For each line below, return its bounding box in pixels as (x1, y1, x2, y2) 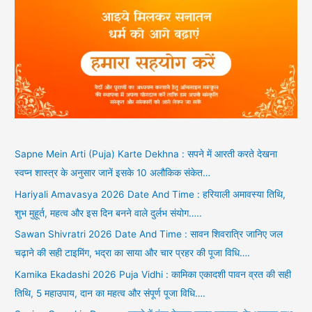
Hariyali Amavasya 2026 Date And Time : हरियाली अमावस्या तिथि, (15, 188, 286, 200)
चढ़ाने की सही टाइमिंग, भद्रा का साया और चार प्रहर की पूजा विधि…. (15, 247, 251, 259)
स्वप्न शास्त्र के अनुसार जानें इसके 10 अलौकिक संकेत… (15, 167, 211, 179)
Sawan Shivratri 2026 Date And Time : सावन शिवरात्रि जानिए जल (15, 228, 283, 240)
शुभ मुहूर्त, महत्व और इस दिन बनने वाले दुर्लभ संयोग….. (15, 207, 203, 219)
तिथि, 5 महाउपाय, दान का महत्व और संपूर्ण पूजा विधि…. (15, 287, 206, 299)
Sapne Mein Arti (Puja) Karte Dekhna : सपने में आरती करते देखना (15, 148, 278, 160)
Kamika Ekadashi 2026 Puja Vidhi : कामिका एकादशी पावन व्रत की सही (15, 268, 292, 280)
